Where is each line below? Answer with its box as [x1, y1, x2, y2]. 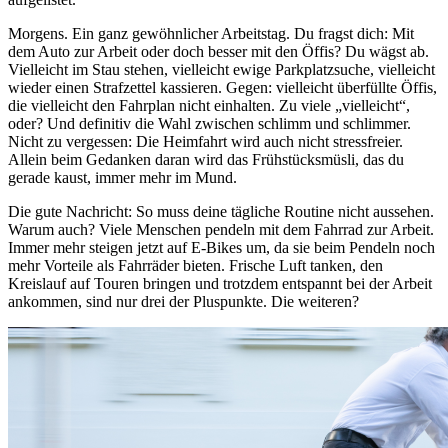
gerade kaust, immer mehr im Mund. [8, 168, 237, 186]
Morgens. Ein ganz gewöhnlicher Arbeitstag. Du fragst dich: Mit [8, 24, 414, 42]
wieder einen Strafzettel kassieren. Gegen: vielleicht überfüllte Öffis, [8, 78, 437, 96]
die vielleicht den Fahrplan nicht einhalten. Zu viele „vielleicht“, [8, 96, 410, 114]
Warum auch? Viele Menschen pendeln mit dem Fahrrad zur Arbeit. [8, 220, 434, 238]
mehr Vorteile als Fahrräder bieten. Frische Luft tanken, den [8, 256, 383, 274]
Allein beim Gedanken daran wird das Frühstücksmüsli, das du [8, 150, 404, 168]
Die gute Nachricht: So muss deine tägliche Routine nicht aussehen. [8, 202, 434, 220]
